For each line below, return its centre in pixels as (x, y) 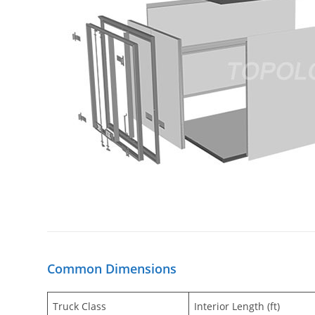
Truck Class (80, 306)
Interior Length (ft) (237, 306)
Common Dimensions (112, 268)
